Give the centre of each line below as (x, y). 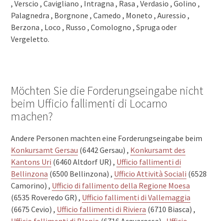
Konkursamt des (158, 150)
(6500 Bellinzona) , (81, 173)
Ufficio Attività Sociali (150, 173)
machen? (32, 116)
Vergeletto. (30, 39)
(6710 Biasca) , (171, 209)
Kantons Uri (31, 162)
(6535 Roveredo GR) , (47, 197)
